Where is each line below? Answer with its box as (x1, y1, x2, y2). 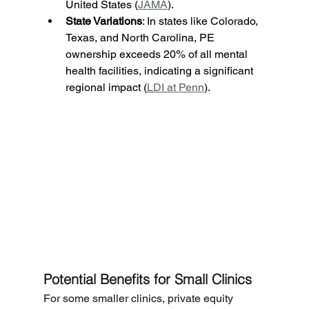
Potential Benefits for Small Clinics (43, 270, 252, 288)
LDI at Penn (146, 81, 204, 94)
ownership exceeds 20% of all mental (65, 48, 250, 61)
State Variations (65, 14, 142, 28)
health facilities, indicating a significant (65, 64, 256, 78)
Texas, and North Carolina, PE (65, 31, 217, 45)
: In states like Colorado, (141, 14, 261, 28)
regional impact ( (65, 81, 147, 94)
